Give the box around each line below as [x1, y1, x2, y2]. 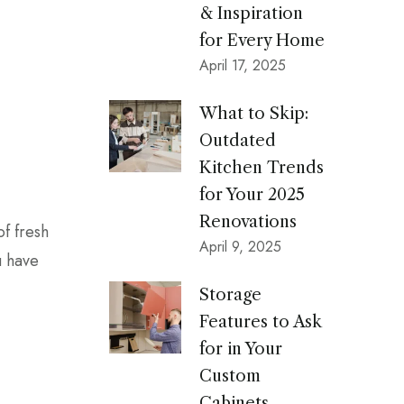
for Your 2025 [199, 185, 305, 205]
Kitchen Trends [199, 158, 324, 178]
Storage [199, 285, 262, 305]
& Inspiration [199, 4, 303, 23]
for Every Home [199, 31, 325, 50]
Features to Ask [199, 312, 322, 332]
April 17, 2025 [199, 55, 286, 76]
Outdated [199, 131, 276, 151]
